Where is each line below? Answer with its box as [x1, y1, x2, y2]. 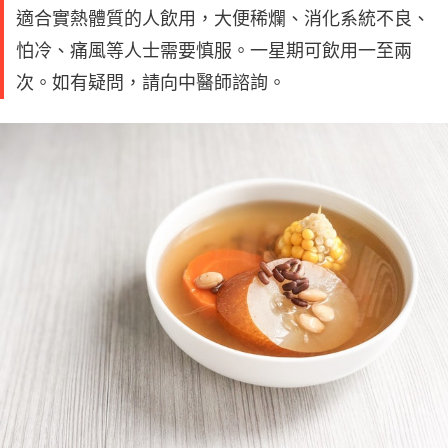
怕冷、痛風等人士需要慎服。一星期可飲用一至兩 [16, 39, 412, 61]
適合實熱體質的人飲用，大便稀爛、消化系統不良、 [16, 7, 430, 29]
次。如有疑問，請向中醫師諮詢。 [16, 71, 286, 93]
